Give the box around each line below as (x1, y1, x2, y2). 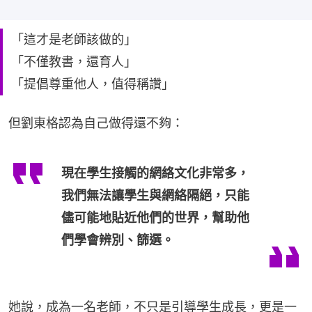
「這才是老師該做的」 (11, 31, 136, 47)
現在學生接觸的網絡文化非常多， (61, 165, 249, 180)
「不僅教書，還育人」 (11, 54, 136, 69)
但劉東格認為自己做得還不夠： (8, 115, 184, 130)
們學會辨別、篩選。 (61, 232, 174, 247)
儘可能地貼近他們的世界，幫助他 (61, 210, 249, 225)
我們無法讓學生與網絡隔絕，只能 (61, 187, 249, 203)
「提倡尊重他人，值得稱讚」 (11, 76, 174, 91)
